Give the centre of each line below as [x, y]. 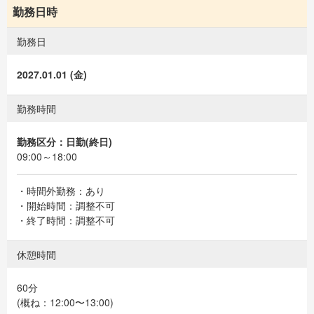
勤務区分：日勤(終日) [64, 142]
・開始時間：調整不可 [66, 205]
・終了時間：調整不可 [66, 220]
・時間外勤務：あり [61, 191]
